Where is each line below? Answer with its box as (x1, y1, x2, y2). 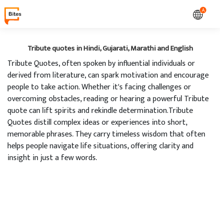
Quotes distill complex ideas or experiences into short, (7, 116, 187, 129)
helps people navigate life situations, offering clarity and (7, 139, 193, 153)
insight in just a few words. (7, 151, 97, 165)
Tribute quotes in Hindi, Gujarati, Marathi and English (27, 42, 193, 55)
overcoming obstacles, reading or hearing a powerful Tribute (7, 92, 209, 106)
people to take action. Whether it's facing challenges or (7, 81, 191, 94)
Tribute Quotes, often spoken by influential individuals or (7, 57, 195, 70)
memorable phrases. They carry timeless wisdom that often (7, 128, 205, 141)
